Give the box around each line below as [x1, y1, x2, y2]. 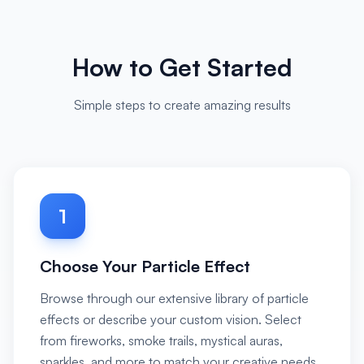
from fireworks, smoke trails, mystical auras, [40, 332, 283, 349]
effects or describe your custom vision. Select [40, 311, 301, 327]
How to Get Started [71, 52, 292, 82]
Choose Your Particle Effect [40, 256, 250, 276]
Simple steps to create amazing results [73, 97, 291, 113]
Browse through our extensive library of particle [40, 290, 309, 306]
